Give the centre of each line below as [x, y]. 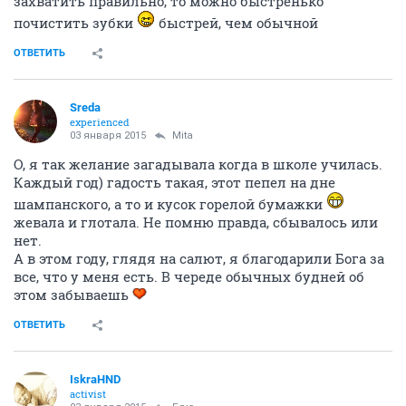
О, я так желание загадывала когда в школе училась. [198, 164]
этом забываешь [73, 294]
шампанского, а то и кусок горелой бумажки [170, 203]
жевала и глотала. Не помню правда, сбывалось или [196, 222]
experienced [100, 121]
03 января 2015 [108, 135]
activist [88, 393]
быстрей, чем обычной [237, 22]
